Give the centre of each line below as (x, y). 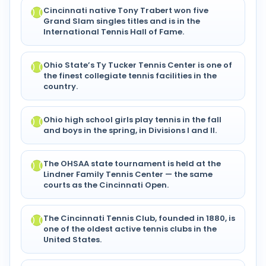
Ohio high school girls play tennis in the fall (132, 120)
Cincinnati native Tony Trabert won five (126, 11)
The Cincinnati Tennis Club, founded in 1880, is (139, 218)
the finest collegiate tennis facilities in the (130, 76)
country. (61, 87)
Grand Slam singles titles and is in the (122, 21)
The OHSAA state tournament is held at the (132, 164)
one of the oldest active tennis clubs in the (130, 229)
